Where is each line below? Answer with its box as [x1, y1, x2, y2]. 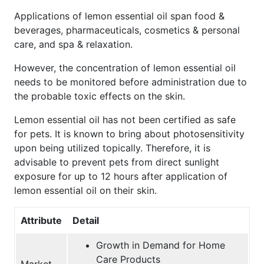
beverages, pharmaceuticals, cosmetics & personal [14, 24, 240, 36]
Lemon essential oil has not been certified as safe [14, 113, 236, 126]
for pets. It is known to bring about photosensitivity [14, 127, 245, 140]
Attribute [21, 214, 62, 226]
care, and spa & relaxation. [14, 38, 133, 50]
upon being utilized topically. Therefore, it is [14, 141, 210, 154]
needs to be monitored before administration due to [14, 75, 247, 88]
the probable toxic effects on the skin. [14, 90, 185, 102]
